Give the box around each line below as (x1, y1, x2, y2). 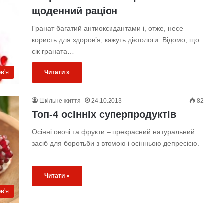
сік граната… (31, 47, 74, 55)
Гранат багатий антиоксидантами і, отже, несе (31, 24, 183, 32)
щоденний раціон (31, 5, 117, 16)
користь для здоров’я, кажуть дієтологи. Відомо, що (31, 36, 199, 44)
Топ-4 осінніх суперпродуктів (31, 109, 176, 120)
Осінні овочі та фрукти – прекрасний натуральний (31, 127, 195, 136)
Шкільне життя (39, 97, 81, 104)
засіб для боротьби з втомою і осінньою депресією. (31, 139, 199, 147)
